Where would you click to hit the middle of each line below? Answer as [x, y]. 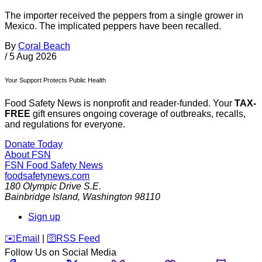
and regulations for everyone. [65, 124]
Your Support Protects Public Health [55, 80]
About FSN [28, 154]
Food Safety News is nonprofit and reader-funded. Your [120, 103]
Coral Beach [44, 46]
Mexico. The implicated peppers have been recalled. [113, 26]
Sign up [44, 216]
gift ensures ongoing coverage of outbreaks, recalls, [138, 113]
